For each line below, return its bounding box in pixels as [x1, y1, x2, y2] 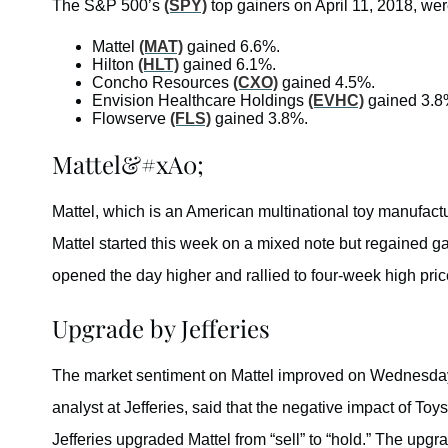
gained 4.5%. [278, 73, 375, 91]
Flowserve [92, 109, 170, 127]
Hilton [92, 55, 138, 73]
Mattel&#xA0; [52, 147, 204, 180]
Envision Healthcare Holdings [92, 91, 308, 109]
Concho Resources [92, 73, 233, 91]
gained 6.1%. [179, 55, 276, 73]
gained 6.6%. [183, 37, 280, 55]
